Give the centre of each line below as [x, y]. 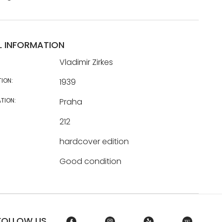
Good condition [90, 161]
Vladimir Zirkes [86, 62]
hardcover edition [94, 141]
